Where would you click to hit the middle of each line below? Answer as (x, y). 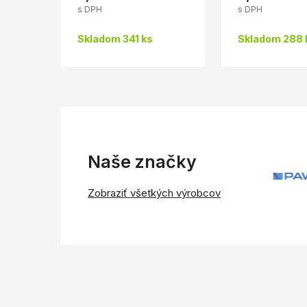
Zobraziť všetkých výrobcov (154, 193)
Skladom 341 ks (115, 39)
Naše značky (142, 161)
